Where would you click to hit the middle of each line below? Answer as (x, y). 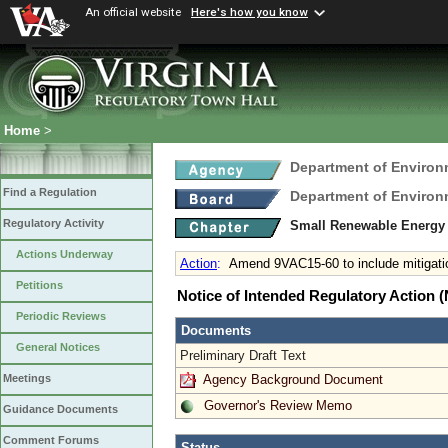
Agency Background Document (293, 379)
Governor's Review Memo (278, 405)
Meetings (27, 378)
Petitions (39, 285)
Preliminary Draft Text (243, 355)
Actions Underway (64, 254)
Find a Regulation (50, 192)
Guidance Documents (60, 409)
